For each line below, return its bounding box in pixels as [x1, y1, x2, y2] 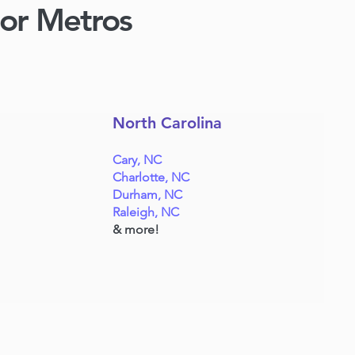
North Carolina [113, 113, 223, 132]
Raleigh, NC [113, 204, 180, 219]
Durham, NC [113, 187, 183, 202]
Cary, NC [113, 152, 162, 167]
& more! [113, 222, 160, 237]
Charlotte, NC [113, 170, 190, 185]
